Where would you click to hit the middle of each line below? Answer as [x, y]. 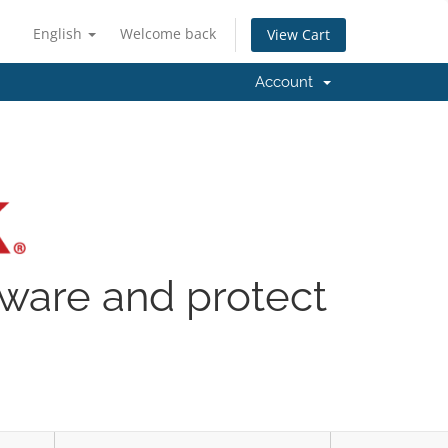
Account [288, 82]
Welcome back [168, 33]
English [59, 33]
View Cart [298, 35]
